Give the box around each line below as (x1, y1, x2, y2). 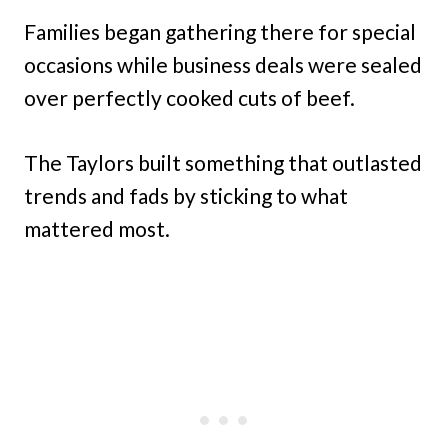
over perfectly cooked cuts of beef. (24, 85, 355, 111)
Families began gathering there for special (24, 19, 416, 45)
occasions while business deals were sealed (24, 52, 422, 78)
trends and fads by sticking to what (24, 183, 348, 209)
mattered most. (24, 216, 170, 242)
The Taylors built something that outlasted (24, 150, 422, 176)
